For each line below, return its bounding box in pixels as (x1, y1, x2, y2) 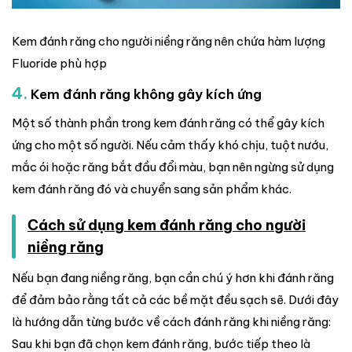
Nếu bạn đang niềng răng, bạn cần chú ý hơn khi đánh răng (12, 269, 334, 285)
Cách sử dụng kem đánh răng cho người (27, 215, 306, 234)
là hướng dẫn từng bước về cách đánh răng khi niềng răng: (12, 313, 331, 329)
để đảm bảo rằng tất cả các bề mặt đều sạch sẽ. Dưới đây (12, 291, 339, 307)
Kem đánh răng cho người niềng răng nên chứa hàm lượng (12, 34, 325, 49)
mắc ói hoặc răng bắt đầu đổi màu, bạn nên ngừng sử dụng (12, 159, 334, 174)
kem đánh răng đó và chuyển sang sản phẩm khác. (12, 181, 291, 196)
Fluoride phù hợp (12, 56, 107, 71)
